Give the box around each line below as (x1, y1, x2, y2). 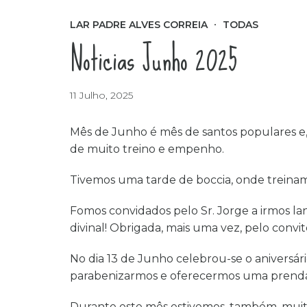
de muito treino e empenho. (70, 142, 227, 156)
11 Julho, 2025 (70, 88, 133, 101)
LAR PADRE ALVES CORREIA (70, 18, 208, 31)
